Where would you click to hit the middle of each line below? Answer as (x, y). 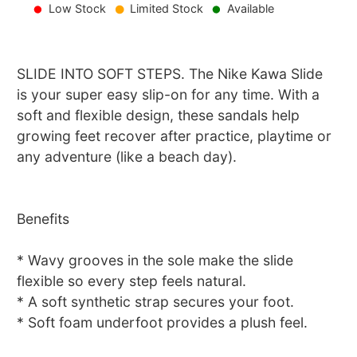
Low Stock (78, 9)
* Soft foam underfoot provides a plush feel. (163, 323)
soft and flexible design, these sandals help (159, 116)
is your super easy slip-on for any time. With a (169, 95)
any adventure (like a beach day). (127, 157)
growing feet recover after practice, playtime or (175, 136)
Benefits (43, 219)
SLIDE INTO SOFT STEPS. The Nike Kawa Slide (170, 74)
